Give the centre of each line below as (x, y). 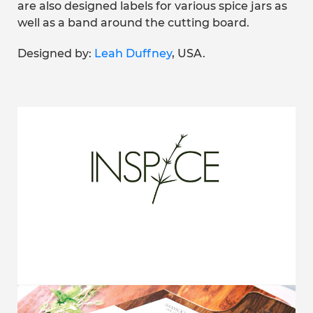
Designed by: (56, 53)
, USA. (189, 53)
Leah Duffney (133, 53)
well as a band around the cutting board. (133, 23)
